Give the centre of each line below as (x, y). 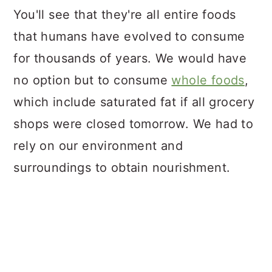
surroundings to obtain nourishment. (122, 168)
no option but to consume (93, 80)
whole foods (208, 80)
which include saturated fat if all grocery (134, 102)
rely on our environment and (98, 146)
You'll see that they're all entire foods (125, 15)
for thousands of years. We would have (130, 58)
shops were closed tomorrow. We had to (134, 124)
